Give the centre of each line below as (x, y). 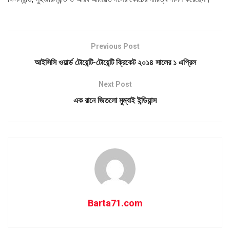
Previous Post (115, 46)
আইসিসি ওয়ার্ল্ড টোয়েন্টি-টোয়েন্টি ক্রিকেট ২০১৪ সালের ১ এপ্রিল (115, 62)
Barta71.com (115, 203)
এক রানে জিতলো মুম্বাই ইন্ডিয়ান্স (115, 100)
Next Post (115, 84)
